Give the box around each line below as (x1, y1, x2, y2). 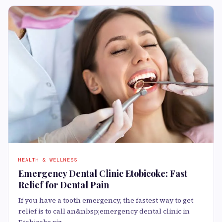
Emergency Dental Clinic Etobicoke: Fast (18, 167, 187, 180)
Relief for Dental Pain (18, 179, 109, 191)
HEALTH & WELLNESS (18, 157, 77, 164)
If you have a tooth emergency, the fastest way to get (18, 195, 193, 206)
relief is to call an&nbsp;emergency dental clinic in (18, 206, 190, 217)
